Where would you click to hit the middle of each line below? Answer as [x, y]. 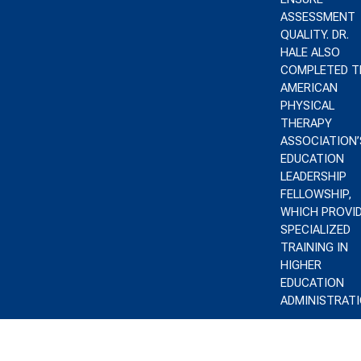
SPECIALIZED [315, 230]
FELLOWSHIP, [315, 194]
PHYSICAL [307, 106]
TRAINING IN [314, 247]
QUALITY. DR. [314, 35]
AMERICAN [309, 88]
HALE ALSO [310, 52]
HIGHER [301, 265]
